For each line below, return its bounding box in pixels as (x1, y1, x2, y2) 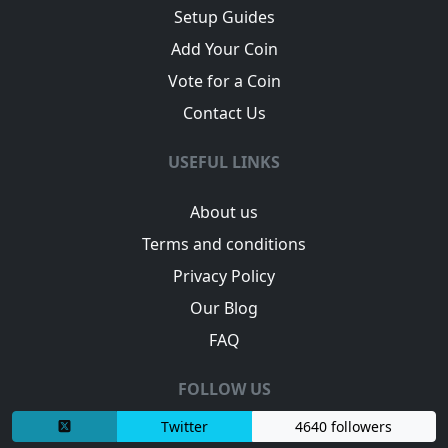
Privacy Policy (173, 264, 275, 287)
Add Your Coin (170, 37, 278, 60)
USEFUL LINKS (168, 150, 280, 173)
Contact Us (182, 101, 266, 124)
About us (190, 200, 258, 223)
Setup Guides (173, 5, 275, 28)
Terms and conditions (142, 232, 306, 255)
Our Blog (190, 296, 258, 319)
